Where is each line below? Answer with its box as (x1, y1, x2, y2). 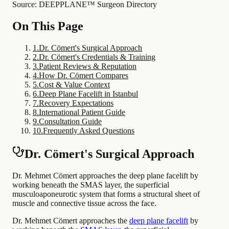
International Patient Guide (39, 107, 125, 117)
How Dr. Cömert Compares (39, 71, 128, 80)
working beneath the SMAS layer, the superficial (12, 180, 169, 189)
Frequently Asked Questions (43, 126, 134, 135)
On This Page (12, 19, 83, 33)
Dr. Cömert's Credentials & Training (39, 52, 155, 61)
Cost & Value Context (39, 80, 110, 89)
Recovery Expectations (39, 98, 113, 107)
